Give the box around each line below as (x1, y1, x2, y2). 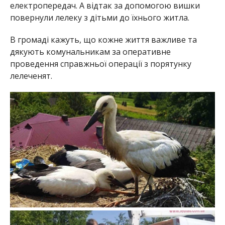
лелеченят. (10, 70, 52, 81)
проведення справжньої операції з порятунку (10, 58, 191, 69)
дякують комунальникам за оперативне (10, 46, 171, 57)
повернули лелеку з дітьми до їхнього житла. (10, 12, 189, 23)
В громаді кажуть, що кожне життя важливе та (10, 34, 197, 45)
